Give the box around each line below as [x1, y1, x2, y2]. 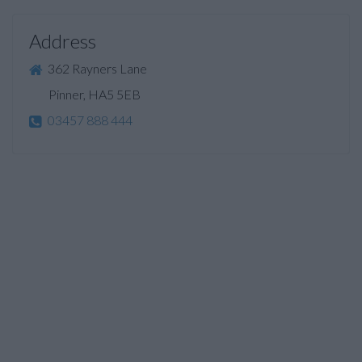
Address [29, 29, 96, 53]
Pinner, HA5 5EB [29, 86, 141, 103]
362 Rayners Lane [45, 61, 147, 76]
